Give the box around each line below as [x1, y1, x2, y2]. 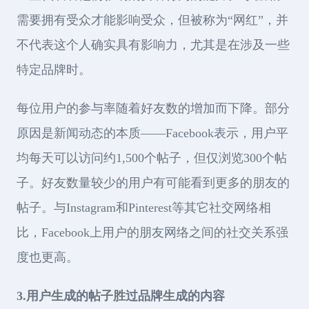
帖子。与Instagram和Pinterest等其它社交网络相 [17, 201, 271, 215]
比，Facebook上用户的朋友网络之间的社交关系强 [17, 226, 288, 240]
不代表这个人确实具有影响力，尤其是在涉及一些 [17, 38, 290, 52]
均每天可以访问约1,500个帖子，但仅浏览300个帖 [17, 151, 287, 166]
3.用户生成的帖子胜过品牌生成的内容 [17, 289, 225, 303]
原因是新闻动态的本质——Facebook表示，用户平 [17, 126, 288, 141]
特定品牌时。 [17, 63, 91, 77]
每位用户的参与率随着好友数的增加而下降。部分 [17, 101, 290, 116]
